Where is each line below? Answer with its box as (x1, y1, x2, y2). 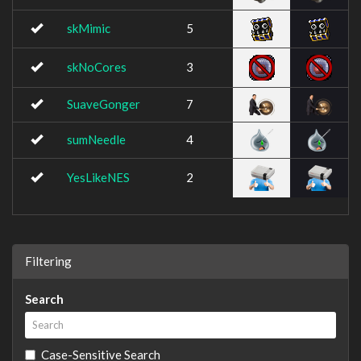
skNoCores (67, 60, 127, 74)
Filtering (25, 253, 72, 268)
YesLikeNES (67, 170, 130, 185)
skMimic (67, 21, 110, 35)
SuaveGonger (67, 97, 140, 111)
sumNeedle (67, 132, 126, 147)
